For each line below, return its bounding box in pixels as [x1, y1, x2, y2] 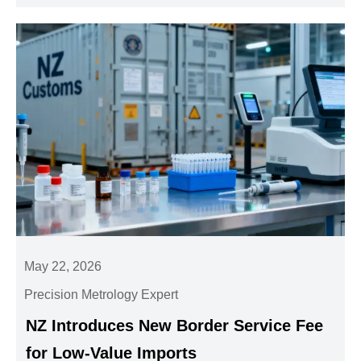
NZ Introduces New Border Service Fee [26, 317, 324, 335]
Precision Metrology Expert [24, 288, 179, 302]
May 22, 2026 [24, 259, 102, 274]
